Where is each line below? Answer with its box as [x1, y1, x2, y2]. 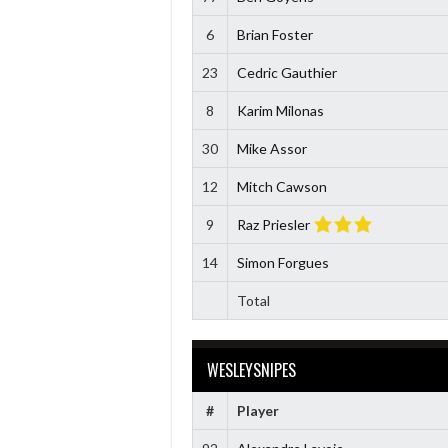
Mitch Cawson [236, 177, 327, 195]
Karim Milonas [236, 101, 324, 119]
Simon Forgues [236, 253, 329, 271]
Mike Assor [236, 139, 307, 157]
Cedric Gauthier [236, 63, 337, 81]
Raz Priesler [236, 215, 310, 233]
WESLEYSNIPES [207, 357, 296, 382]
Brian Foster [236, 25, 313, 43]
